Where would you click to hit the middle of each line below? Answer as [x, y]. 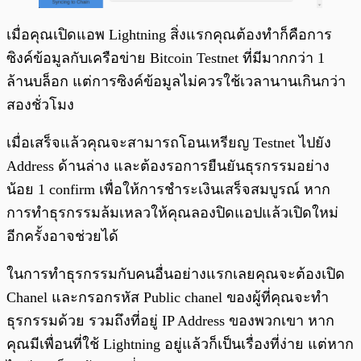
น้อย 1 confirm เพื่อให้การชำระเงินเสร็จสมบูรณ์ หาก [168, 189]
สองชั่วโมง [40, 104]
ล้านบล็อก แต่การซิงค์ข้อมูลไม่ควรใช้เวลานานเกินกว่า [176, 81]
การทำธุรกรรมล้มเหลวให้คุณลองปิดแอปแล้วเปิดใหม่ [172, 212]
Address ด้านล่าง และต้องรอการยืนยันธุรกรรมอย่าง [168, 166]
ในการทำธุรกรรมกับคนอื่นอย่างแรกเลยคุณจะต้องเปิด [176, 274]
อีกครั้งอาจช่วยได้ [62, 236]
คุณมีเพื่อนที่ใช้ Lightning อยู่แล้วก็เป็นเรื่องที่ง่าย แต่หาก [180, 344]
